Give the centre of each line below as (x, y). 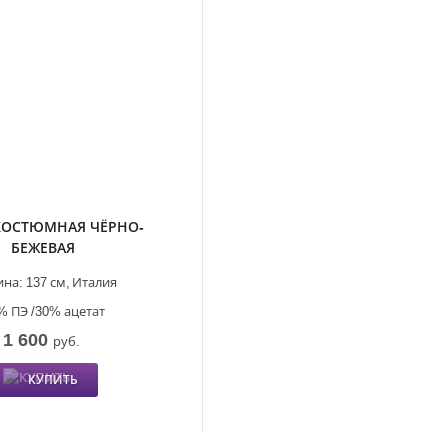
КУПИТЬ (53, 379)
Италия (95, 281)
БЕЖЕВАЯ (43, 247)
